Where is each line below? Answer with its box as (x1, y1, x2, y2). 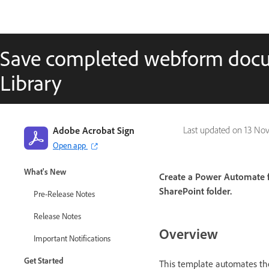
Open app (53, 140, 86, 150)
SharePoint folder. (159, 185, 232, 198)
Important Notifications (34, 233, 110, 243)
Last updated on (183, 124, 244, 136)
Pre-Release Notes (34, 189, 95, 199)
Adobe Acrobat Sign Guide (24, 145, 116, 156)
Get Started (24, 255, 64, 265)
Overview (159, 225, 218, 243)
